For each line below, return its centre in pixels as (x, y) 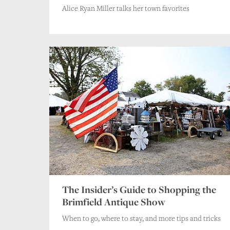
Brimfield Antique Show (114, 202)
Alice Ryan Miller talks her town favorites (126, 8)
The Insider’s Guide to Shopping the (139, 189)
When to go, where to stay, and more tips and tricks (141, 218)
